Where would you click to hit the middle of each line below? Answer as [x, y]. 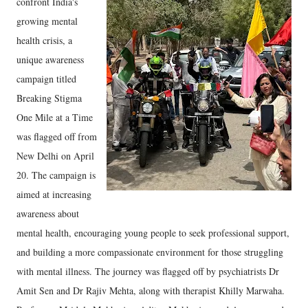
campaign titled [46, 79]
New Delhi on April [55, 156]
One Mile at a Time [55, 117]
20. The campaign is [56, 175]
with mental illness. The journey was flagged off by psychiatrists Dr [148, 271]
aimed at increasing [54, 194]
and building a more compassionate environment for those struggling [150, 252]
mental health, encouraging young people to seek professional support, [153, 233]
